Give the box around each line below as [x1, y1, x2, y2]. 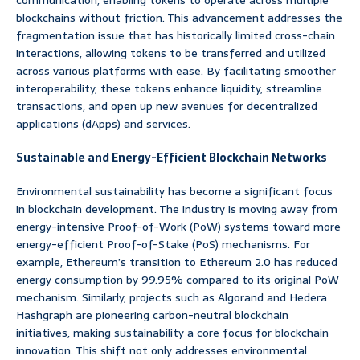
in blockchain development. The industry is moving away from [16, 200, 337, 219]
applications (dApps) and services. [16, 115, 190, 133]
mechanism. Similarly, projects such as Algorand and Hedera [16, 288, 327, 307]
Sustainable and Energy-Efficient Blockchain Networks [16, 149, 327, 167]
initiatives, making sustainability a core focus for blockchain [16, 324, 329, 342]
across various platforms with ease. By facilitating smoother [16, 62, 336, 80]
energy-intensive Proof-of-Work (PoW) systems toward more [16, 218, 341, 236]
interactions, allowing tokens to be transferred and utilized [16, 44, 325, 63]
